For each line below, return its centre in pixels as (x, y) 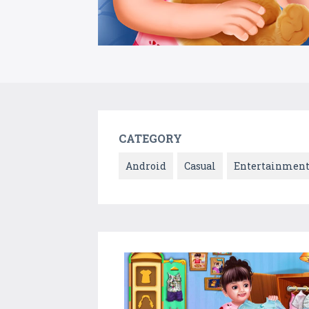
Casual (200, 166)
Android (146, 166)
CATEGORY (150, 139)
